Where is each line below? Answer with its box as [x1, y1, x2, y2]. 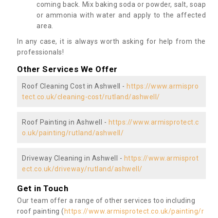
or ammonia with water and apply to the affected [36, 11, 206, 19]
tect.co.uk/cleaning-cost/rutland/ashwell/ [22, 93, 160, 101]
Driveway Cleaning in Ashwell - [22, 154, 124, 163]
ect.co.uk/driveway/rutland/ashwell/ [22, 165, 143, 173]
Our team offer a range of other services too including [17, 197, 195, 205]
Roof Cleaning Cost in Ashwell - [22, 82, 127, 91]
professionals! [17, 48, 64, 56]
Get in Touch [17, 183, 68, 194]
